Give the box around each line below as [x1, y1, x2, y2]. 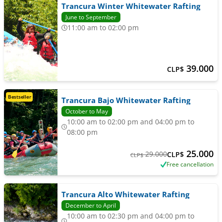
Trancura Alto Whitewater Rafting [61, 189, 189, 199]
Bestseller [8, 93, 31, 100]
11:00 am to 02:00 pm [71, 23, 139, 32]
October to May [65, 107, 108, 115]
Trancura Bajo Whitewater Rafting [61, 95, 190, 105]
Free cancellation [166, 160, 214, 168]
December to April [65, 201, 116, 210]
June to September [65, 13, 116, 21]
